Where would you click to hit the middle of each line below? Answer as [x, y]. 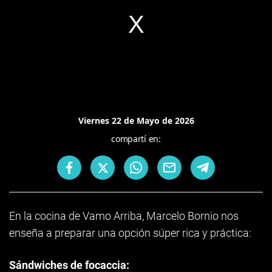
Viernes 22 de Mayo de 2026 [136, 121]
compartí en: [136, 139]
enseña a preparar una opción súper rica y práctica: [130, 233]
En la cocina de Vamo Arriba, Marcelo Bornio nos [124, 216]
